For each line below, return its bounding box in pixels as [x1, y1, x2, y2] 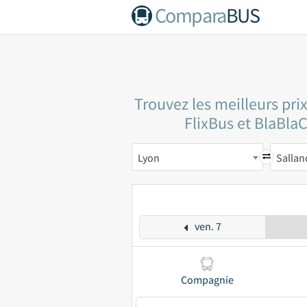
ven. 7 [194, 219, 221, 233]
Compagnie [180, 273, 234, 286]
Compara [154, 2, 226, 28]
